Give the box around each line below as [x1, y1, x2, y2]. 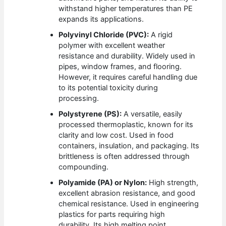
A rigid [149, 30, 173, 39]
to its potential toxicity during [59, 83, 158, 92]
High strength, [147, 178, 199, 187]
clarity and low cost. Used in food [59, 130, 174, 140]
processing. [59, 93, 99, 103]
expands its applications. [59, 14, 144, 24]
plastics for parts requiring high [59, 209, 165, 219]
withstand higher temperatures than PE [59, 4, 193, 13]
